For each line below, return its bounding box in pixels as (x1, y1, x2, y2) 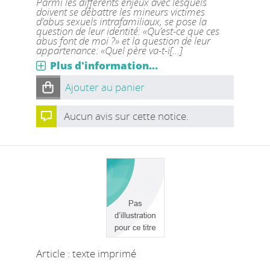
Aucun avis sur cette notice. (63, 109, 189, 123)
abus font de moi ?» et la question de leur (36, 34, 210, 48)
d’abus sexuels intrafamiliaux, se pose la (36, 14, 207, 28)
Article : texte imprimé (36, 246, 136, 260)
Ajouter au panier (64, 80, 145, 94)
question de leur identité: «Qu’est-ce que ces (36, 24, 219, 38)
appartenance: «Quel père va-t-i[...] (36, 43, 182, 57)
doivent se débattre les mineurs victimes (36, 5, 205, 19)
